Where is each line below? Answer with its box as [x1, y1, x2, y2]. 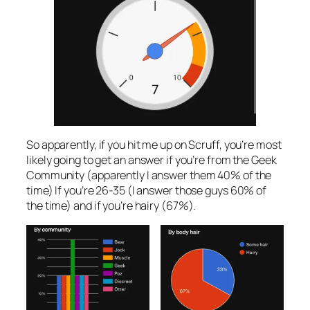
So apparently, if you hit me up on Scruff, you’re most [26, 137, 282, 153]
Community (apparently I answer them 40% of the [26, 167, 272, 183]
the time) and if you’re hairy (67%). [26, 198, 197, 214]
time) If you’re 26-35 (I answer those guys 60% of [26, 183, 267, 199]
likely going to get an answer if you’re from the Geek [26, 152, 277, 168]
